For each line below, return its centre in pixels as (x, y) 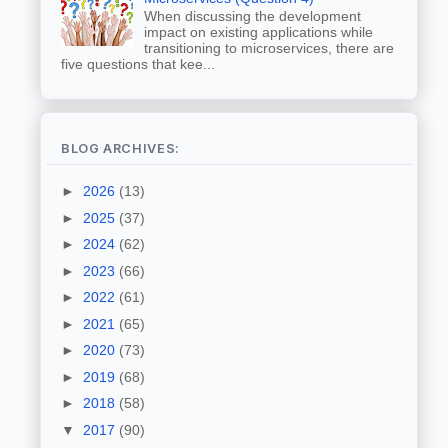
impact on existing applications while (258, 32)
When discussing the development (252, 16)
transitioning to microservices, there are (268, 48)
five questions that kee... (138, 64)
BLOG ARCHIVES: (120, 149)
